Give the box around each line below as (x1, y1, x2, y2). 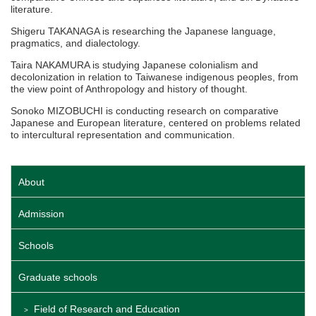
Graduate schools (18, 272, 97, 284)
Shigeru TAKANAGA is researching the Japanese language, (11, 25, 276, 37)
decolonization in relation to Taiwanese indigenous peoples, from (11, 71, 298, 83)
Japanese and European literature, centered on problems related (11, 117, 300, 129)
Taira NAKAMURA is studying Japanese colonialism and (11, 59, 258, 71)
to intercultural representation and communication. (11, 129, 235, 141)
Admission (18, 208, 64, 220)
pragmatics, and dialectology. (11, 37, 140, 49)
